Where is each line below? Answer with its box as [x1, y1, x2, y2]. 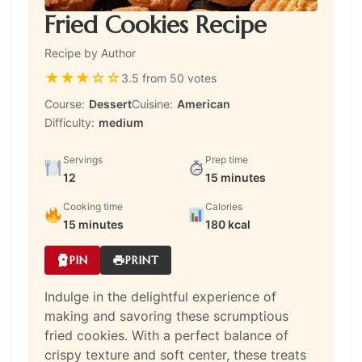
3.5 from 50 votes [121, 71, 217, 86]
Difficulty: [44, 115, 95, 129]
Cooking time [62, 200, 123, 213]
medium [99, 115, 144, 129]
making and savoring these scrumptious [44, 307, 288, 324]
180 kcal [205, 217, 251, 231]
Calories [205, 200, 243, 213]
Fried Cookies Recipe [44, 10, 267, 40]
